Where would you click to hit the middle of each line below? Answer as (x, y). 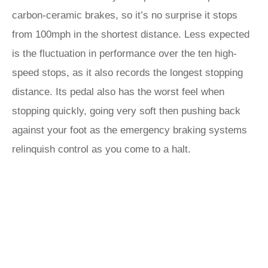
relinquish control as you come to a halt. (101, 150)
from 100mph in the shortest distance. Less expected (131, 35)
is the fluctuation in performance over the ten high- (124, 54)
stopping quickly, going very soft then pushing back (126, 111)
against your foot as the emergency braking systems (130, 130)
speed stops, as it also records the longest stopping (127, 73)
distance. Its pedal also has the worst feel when (118, 92)
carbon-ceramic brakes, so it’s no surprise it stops (125, 16)
